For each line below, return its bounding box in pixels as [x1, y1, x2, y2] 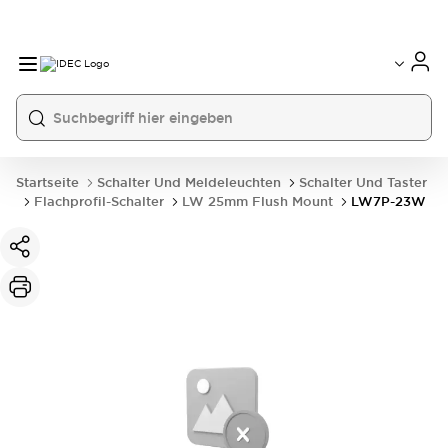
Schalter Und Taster [299, 174, 427, 191]
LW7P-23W [351, 193, 426, 210]
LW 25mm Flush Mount [182, 193, 333, 210]
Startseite [16, 174, 79, 191]
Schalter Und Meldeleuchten [97, 174, 281, 191]
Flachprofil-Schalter [34, 193, 164, 210]
